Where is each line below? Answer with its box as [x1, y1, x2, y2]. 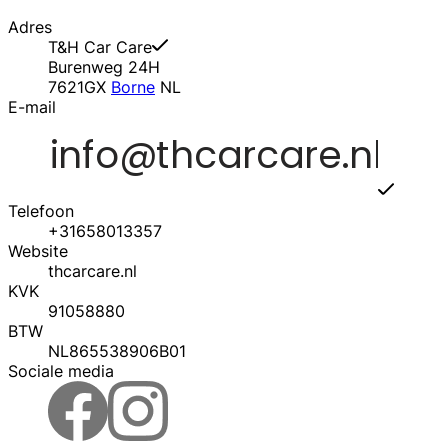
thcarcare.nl [48, 261, 137, 282]
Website [8, 241, 68, 262]
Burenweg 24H [48, 57, 160, 78]
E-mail [8, 97, 56, 118]
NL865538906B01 [48, 341, 186, 362]
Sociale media [8, 361, 114, 382]
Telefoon [8, 201, 74, 222]
